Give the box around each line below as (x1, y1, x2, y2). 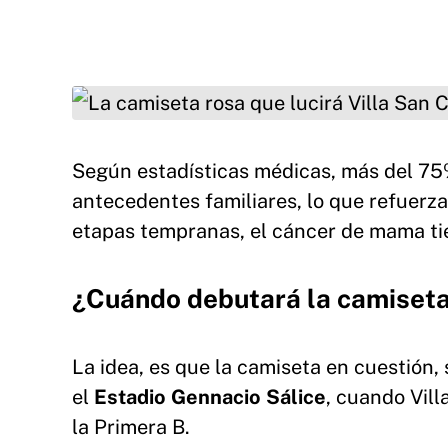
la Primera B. (72, 415, 190, 439)
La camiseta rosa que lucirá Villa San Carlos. (96, 58, 433, 77)
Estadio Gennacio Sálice (94, 385, 326, 409)
